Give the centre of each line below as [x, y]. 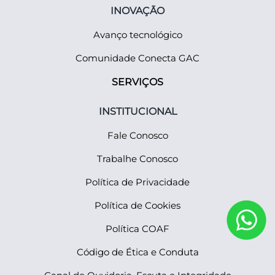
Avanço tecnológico [137, 35]
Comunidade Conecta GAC [137, 58]
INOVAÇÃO [137, 11]
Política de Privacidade [137, 182]
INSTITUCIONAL [137, 111]
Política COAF [137, 229]
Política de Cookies [137, 205]
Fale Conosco [137, 135]
